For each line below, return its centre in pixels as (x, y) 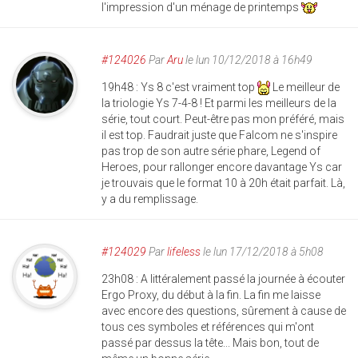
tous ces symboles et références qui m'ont (208, 327)
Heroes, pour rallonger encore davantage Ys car (222, 167)
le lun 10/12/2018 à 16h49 (248, 60)
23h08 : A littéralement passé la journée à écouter (223, 279)
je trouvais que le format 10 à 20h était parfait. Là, (223, 183)
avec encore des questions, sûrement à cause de (224, 311)
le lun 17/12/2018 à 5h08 (262, 252)
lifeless (184, 252)
